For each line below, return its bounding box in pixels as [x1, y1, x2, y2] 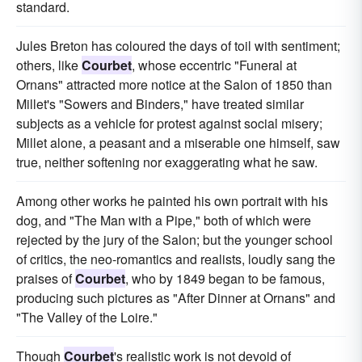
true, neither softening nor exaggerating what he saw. [16, 153, 318, 171]
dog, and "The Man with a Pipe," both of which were [16, 211, 311, 229]
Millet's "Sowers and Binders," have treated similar [16, 95, 304, 113]
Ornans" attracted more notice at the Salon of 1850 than [16, 75, 332, 94]
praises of [16, 269, 75, 288]
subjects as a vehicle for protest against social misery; [16, 114, 322, 133]
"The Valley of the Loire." [16, 308, 158, 326]
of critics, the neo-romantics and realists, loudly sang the [16, 250, 335, 268]
